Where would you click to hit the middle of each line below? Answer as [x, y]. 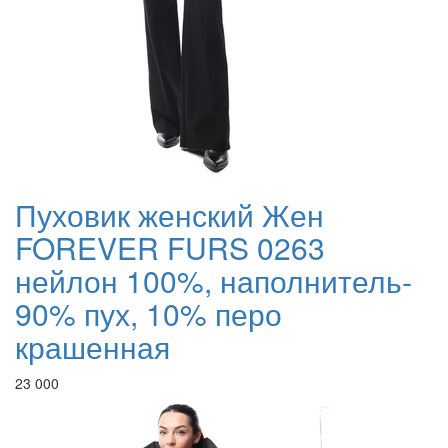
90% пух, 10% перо [148, 314]
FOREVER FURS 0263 [170, 248]
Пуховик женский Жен [169, 215]
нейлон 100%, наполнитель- [213, 281]
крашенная [92, 347]
